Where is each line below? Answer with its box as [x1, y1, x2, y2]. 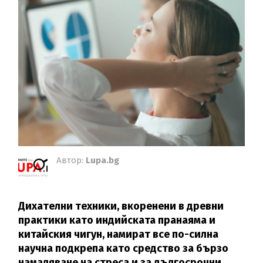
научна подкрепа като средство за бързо [18, 242, 229, 255]
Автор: [56, 155, 86, 166]
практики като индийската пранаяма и [18, 214, 216, 227]
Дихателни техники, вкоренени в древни [18, 200, 224, 213]
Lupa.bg [86, 155, 120, 166]
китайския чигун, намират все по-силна [18, 228, 219, 241]
